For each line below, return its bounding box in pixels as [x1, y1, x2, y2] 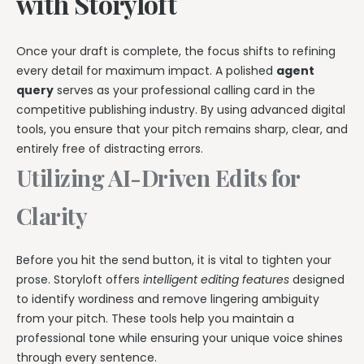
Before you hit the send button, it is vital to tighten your [16, 251, 331, 268]
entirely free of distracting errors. [16, 141, 203, 158]
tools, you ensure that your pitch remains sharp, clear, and [16, 121, 348, 138]
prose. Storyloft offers [16, 271, 143, 288]
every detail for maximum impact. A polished [16, 63, 276, 80]
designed [289, 271, 344, 288]
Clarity [16, 201, 88, 232]
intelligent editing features [143, 271, 289, 288]
